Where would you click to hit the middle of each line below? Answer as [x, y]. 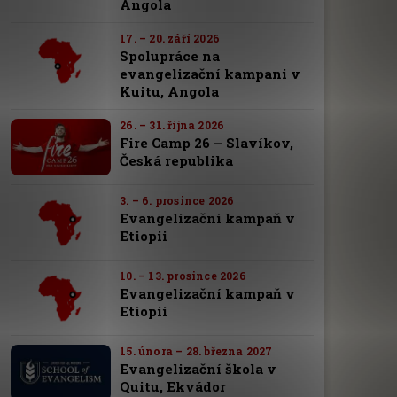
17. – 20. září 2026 [170, 39]
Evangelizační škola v [198, 368]
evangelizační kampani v [210, 74]
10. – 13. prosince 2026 [183, 275]
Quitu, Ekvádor [173, 386]
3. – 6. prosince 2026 [177, 200]
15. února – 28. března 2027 [196, 350]
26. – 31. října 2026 [172, 125]
